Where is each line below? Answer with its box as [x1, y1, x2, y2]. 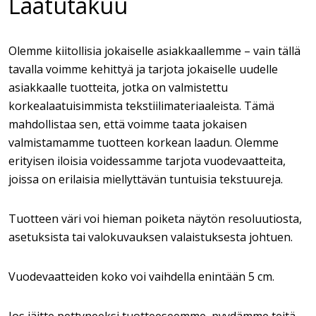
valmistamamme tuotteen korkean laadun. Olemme [8, 135, 279, 150]
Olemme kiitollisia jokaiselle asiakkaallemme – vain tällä [8, 43, 300, 59]
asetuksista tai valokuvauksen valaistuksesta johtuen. [8, 229, 293, 245]
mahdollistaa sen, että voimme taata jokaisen [8, 116, 247, 132]
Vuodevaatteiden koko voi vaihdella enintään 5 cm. [8, 269, 274, 284]
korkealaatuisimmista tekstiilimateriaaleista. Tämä [8, 98, 274, 114]
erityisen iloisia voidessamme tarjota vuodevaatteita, [8, 153, 286, 169]
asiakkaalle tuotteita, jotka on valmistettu [8, 80, 228, 95]
